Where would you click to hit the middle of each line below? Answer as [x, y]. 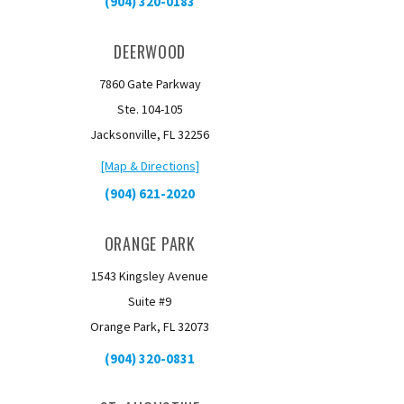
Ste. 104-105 [150, 109]
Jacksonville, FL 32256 [150, 134]
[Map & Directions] [150, 166]
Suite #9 [150, 301]
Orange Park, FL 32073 [150, 326]
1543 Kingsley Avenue [150, 276]
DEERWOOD [150, 51]
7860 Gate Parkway [150, 84]
